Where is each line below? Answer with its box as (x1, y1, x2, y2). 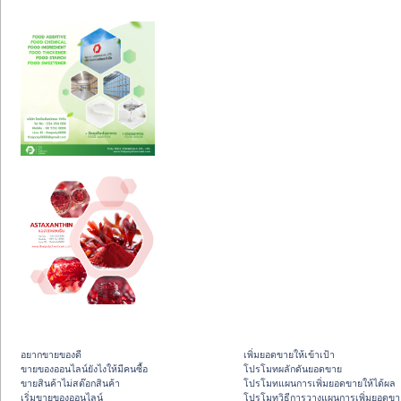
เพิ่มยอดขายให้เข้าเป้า (243, 349, 335, 361)
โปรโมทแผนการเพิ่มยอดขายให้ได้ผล (243, 378, 396, 389)
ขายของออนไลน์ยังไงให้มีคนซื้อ (21, 363, 148, 375)
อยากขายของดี (21, 349, 81, 361)
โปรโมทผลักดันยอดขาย (243, 363, 342, 375)
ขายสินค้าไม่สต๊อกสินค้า (21, 378, 120, 389)
